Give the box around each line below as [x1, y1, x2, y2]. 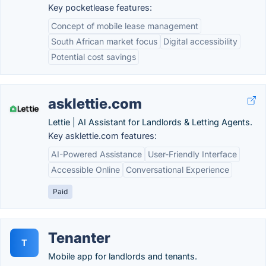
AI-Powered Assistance [51, 149, 142, 159]
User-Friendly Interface [148, 149, 237, 159]
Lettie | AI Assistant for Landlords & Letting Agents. [48, 117, 252, 127]
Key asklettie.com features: [48, 131, 157, 141]
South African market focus [51, 36, 157, 46]
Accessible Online [51, 164, 120, 175]
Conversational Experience [126, 164, 229, 175]
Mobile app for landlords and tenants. [48, 251, 197, 261]
